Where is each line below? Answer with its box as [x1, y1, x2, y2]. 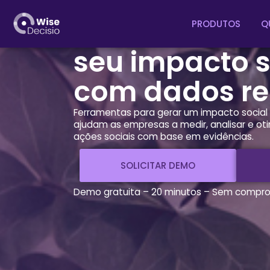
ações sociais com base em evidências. [74, 130, 254, 143]
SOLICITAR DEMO [121, 159, 195, 172]
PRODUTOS [192, 17, 241, 30]
